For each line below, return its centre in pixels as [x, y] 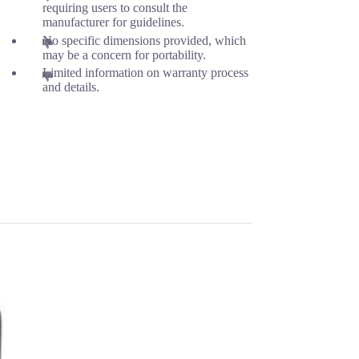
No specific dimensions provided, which [144, 40]
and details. [71, 87]
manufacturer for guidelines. [113, 22]
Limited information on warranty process [145, 73]
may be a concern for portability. [124, 54]
